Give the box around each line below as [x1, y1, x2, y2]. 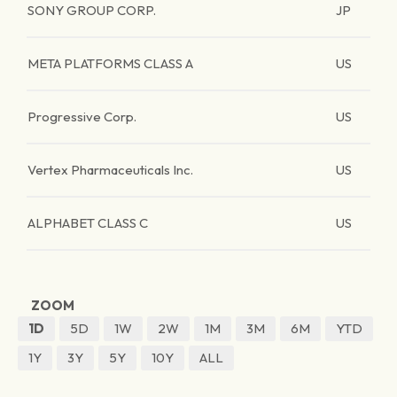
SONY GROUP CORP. [27, 2, 156, 19]
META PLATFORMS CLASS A [27, 55, 193, 72]
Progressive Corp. [27, 108, 136, 125]
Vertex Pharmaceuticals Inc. [27, 161, 193, 178]
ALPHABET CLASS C [27, 214, 148, 231]
